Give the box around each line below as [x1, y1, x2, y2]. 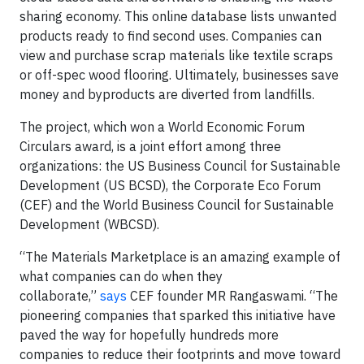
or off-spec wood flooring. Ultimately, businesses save [19, 67, 339, 83]
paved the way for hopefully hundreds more [19, 327, 279, 343]
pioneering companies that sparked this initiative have [19, 307, 336, 323]
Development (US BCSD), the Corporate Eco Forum [19, 177, 321, 193]
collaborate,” [19, 288, 100, 304]
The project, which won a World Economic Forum [19, 119, 305, 135]
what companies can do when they [19, 268, 223, 284]
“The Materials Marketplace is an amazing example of [19, 249, 340, 265]
